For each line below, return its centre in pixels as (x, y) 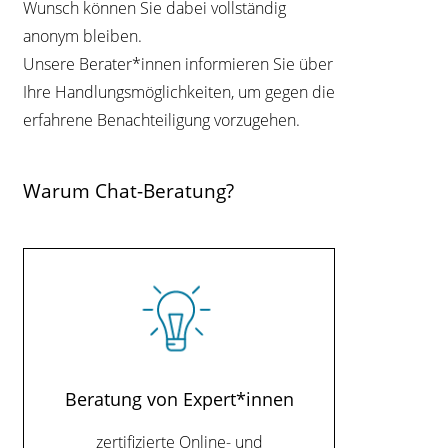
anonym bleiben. (83, 36)
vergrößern (392, 137)
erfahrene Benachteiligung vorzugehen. (162, 120)
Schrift (407, 107)
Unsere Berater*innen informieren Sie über (178, 64)
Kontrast (382, 37)
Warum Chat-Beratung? (129, 190)
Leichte (376, 211)
